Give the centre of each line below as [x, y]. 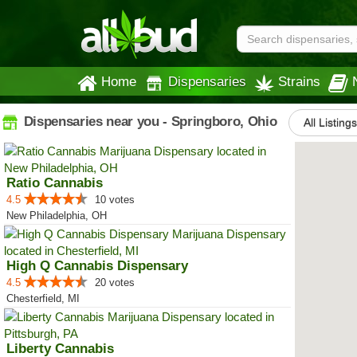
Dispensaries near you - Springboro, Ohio [149, 121]
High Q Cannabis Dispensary [97, 266]
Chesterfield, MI [43, 298]
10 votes [115, 200]
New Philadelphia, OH [57, 216]
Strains [299, 81]
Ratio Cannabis [55, 183]
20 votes [115, 282]
